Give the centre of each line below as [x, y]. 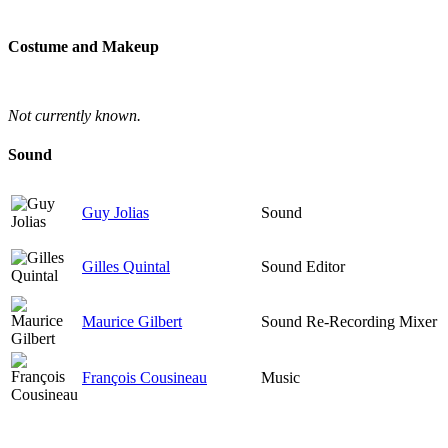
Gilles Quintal [126, 267]
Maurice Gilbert [132, 322]
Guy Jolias [115, 213]
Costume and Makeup [83, 46]
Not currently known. [74, 115]
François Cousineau [144, 378]
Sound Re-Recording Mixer [349, 322]
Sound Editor [303, 267]
